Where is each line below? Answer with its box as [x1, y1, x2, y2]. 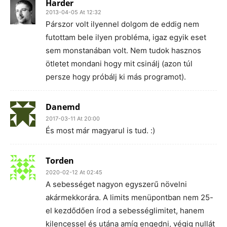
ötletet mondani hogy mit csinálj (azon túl [46, 59, 193, 69]
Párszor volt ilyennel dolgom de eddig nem [46, 19, 199, 29]
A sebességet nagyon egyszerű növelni [46, 179, 187, 190]
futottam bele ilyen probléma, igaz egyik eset [46, 32, 206, 43]
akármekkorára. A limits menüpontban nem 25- [46, 193, 213, 203]
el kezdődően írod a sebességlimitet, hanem [46, 206, 204, 216]
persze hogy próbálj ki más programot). [46, 72, 186, 82]
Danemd [46, 101, 80, 113]
